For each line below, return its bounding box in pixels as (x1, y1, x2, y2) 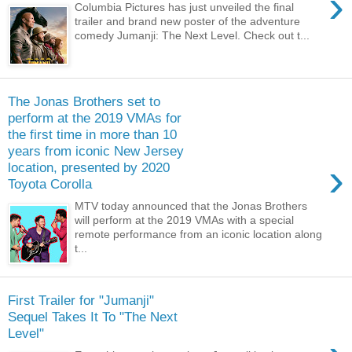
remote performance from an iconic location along (75, 228, 323, 241)
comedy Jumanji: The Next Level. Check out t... (75, 29, 310, 42)
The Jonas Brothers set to (8, 93, 160, 109)
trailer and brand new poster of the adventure (75, 15, 301, 28)
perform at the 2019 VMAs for (8, 109, 181, 126)
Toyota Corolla (8, 175, 92, 192)
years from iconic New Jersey (8, 142, 184, 159)
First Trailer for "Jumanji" (8, 291, 154, 308)
